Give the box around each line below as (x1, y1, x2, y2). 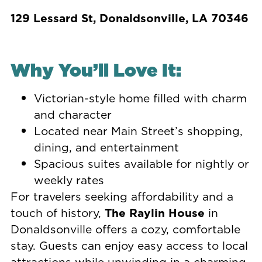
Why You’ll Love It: (10, 57, 181, 83)
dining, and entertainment (33, 139, 179, 156)
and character (33, 106, 112, 123)
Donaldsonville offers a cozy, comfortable (10, 221, 240, 237)
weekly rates (33, 172, 104, 188)
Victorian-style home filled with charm (33, 90, 247, 106)
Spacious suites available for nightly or (33, 156, 249, 172)
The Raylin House (104, 205, 205, 221)
